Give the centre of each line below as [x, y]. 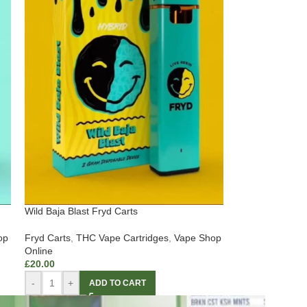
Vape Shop [197, 238]
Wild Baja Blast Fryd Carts [81, 211]
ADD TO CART [117, 283]
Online [38, 251]
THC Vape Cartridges [122, 238]
